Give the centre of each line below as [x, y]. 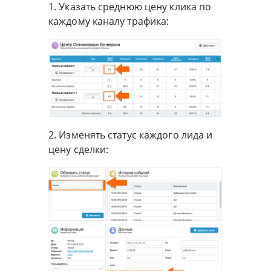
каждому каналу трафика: [109, 21]
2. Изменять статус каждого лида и [131, 135]
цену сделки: [79, 150]
